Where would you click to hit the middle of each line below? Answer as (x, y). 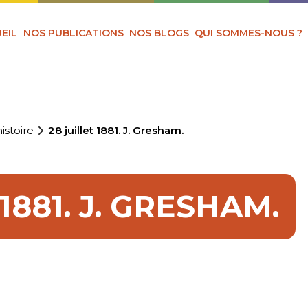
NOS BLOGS (159, 33)
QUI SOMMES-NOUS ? (249, 33)
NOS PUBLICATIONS (73, 33)
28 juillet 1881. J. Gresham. (116, 130)
